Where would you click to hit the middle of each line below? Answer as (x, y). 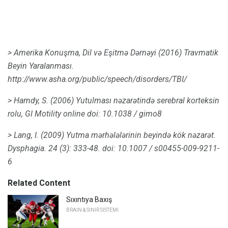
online (74, 114)
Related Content (39, 183)
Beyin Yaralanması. (41, 66)
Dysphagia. (27, 149)
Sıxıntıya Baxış (89, 200)
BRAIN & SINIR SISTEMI (92, 210)
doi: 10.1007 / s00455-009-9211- (161, 149)
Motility (48, 114)
